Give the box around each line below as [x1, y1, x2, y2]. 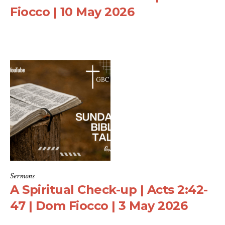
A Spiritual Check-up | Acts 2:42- [10, 182, 208, 197]
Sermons [10, 171, 34, 182]
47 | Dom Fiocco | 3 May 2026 [10, 198, 187, 213]
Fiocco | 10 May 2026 [10, 5, 134, 20]
